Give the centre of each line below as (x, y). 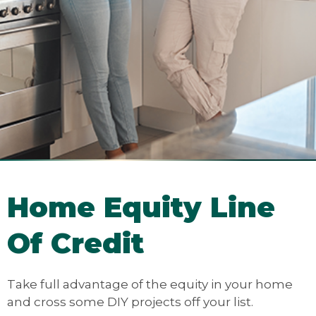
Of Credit (75, 243)
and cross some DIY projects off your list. (130, 301)
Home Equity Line (141, 207)
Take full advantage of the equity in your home (150, 284)
